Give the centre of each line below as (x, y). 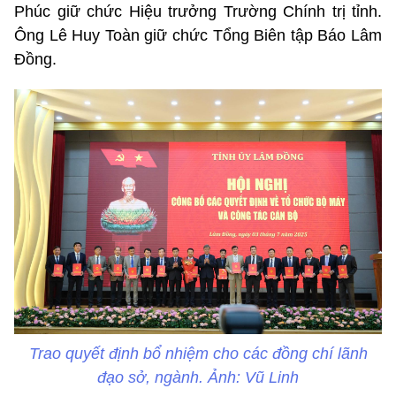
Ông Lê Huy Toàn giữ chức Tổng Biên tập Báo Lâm (198, 35)
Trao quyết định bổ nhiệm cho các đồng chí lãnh (198, 354)
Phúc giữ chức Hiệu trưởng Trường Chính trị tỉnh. (198, 11)
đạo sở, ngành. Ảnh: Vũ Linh (198, 378)
